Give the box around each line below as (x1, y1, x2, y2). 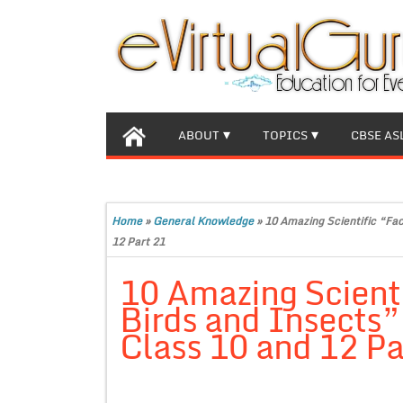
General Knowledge (153, 212, 254, 229)
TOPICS (263, 125, 308, 145)
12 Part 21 (112, 233, 165, 250)
